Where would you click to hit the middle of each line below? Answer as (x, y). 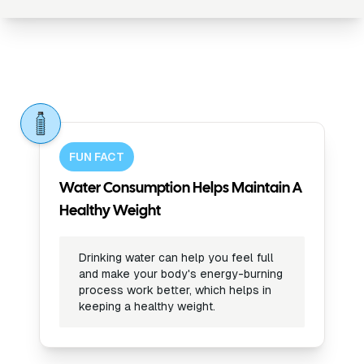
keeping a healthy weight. (147, 306)
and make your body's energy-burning (181, 274)
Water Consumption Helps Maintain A (181, 189)
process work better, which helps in (175, 290)
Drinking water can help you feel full (176, 258)
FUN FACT (97, 157)
